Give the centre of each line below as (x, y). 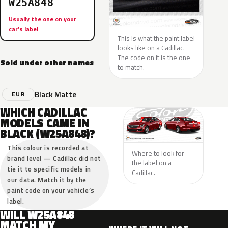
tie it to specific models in (49, 169)
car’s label (23, 29)
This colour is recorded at (48, 148)
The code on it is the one (154, 58)
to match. (131, 67)
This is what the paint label (156, 38)
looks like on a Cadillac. (151, 48)
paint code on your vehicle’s (51, 190)
